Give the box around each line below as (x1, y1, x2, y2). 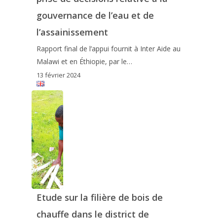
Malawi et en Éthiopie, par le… (36, 56, 132, 66)
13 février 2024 (36, 71, 80, 79)
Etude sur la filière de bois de (36, 191, 163, 203)
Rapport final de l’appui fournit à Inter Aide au (36, 43, 181, 53)
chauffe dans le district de (36, 208, 149, 220)
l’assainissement (36, 26, 108, 38)
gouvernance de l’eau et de (36, 9, 154, 21)
